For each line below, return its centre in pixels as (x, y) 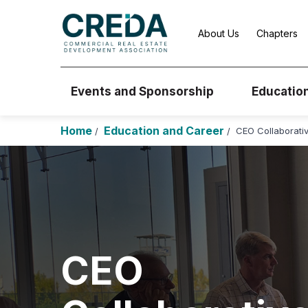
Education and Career (165, 131)
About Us (219, 34)
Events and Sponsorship (142, 92)
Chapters (277, 34)
